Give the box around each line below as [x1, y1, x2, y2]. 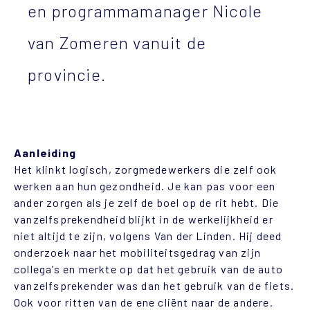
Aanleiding [14, 145, 76, 159]
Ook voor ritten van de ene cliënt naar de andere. [14, 295, 273, 309]
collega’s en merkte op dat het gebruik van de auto [14, 262, 284, 275]
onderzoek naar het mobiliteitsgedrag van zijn [14, 245, 262, 259]
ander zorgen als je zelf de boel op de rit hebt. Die [14, 195, 280, 209]
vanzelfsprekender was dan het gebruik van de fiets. [14, 278, 295, 292]
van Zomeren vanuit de [28, 33, 207, 53]
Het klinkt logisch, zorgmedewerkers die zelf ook [14, 162, 277, 176]
